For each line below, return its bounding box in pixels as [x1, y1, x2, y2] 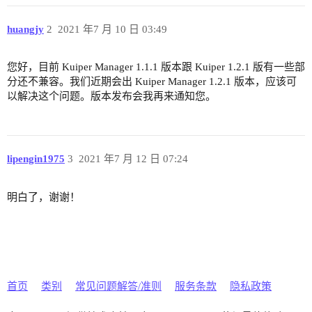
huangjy [7, 23, 44, 35]
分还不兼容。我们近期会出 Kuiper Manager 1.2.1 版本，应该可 [7, 76, 297, 88]
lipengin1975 [7, 153, 65, 164]
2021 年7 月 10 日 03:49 [57, 23, 167, 35]
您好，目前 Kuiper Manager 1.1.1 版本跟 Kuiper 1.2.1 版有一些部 [7, 61, 305, 73]
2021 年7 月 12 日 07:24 [78, 153, 188, 164]
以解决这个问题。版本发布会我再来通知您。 [7, 91, 216, 102]
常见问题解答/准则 [75, 281, 162, 292]
